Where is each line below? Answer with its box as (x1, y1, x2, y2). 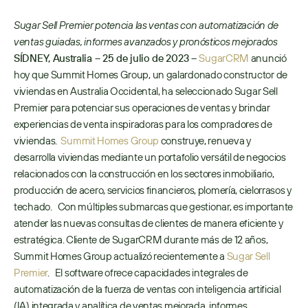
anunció (249, 52, 287, 65)
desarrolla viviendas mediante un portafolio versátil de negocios (14, 151, 286, 164)
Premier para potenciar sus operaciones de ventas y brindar (14, 101, 270, 114)
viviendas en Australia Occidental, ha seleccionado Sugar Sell (14, 85, 278, 98)
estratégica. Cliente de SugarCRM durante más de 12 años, (14, 233, 268, 246)
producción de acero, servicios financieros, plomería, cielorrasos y (14, 184, 291, 197)
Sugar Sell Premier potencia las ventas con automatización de (14, 19, 279, 32)
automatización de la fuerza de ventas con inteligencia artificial (14, 283, 281, 296)
